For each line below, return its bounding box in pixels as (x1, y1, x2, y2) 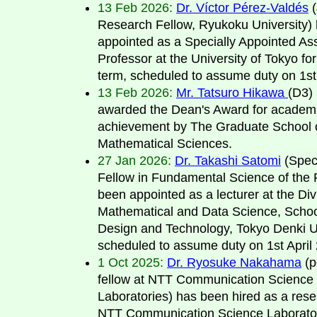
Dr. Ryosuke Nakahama (167, 255, 301, 270)
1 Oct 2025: (98, 255, 163, 270)
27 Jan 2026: (98, 153, 171, 168)
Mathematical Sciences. (98, 136, 232, 151)
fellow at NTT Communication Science (98, 272, 313, 287)
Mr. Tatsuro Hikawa (176, 85, 288, 100)
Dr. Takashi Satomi (175, 153, 281, 168)
